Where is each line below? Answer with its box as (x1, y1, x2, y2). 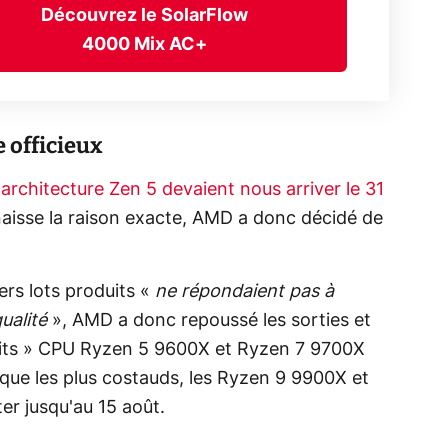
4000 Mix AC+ (82, 36, 208, 55)
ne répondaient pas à (155, 282, 334, 301)
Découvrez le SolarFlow (41, 7, 249, 26)
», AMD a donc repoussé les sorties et (47, 311, 371, 330)
